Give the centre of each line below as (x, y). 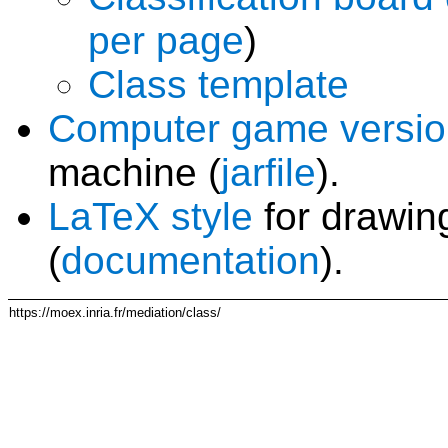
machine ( (134, 173)
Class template (218, 85)
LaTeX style (150, 217)
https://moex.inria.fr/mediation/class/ (115, 313)
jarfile (268, 173)
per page (166, 41)
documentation (190, 261)
